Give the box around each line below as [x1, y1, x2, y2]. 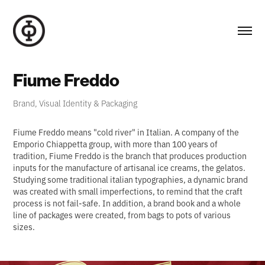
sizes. [13, 221, 35, 232]
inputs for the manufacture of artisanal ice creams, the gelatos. [13, 161, 246, 173]
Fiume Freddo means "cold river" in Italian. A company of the [13, 126, 240, 137]
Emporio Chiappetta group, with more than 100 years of [13, 138, 218, 149]
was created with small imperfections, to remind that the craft [13, 185, 243, 196]
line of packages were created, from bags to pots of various [13, 209, 231, 220]
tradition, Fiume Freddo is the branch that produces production [13, 150, 247, 161]
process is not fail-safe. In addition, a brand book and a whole [13, 197, 241, 208]
